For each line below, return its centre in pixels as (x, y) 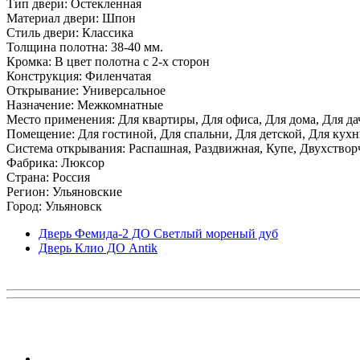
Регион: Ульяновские (64, 191)
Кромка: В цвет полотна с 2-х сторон (108, 61)
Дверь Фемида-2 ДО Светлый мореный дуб (158, 233)
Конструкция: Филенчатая (79, 76)
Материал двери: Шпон (71, 18)
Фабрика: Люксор (55, 162)
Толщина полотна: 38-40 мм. (85, 47)
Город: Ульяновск (54, 206)
